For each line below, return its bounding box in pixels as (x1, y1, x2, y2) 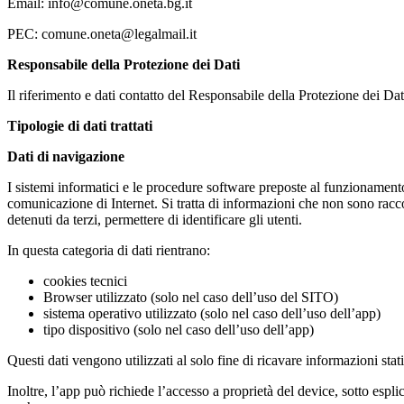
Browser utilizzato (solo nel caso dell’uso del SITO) (43, 289, 338, 305)
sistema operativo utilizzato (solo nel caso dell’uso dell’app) (43, 305, 381, 321)
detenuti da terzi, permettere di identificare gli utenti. (7, 211, 302, 227)
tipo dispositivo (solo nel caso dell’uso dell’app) (43, 321, 314, 337)
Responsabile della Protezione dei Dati (7, 56, 240, 72)
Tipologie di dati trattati (7, 117, 152, 133)
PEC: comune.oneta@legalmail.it (7, 25, 197, 41)
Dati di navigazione (7, 148, 124, 164)
